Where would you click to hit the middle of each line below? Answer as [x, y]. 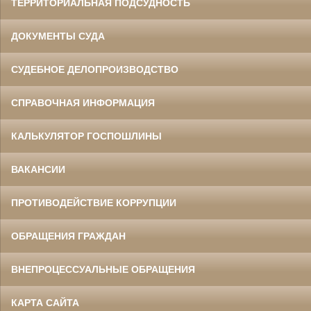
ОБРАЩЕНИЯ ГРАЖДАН [68, 236]
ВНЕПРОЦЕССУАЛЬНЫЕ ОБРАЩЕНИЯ [103, 270]
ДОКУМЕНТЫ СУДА [58, 36]
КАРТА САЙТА [45, 303]
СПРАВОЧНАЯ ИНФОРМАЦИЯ [83, 103]
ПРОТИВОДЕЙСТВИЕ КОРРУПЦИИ [94, 203]
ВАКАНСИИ [38, 170]
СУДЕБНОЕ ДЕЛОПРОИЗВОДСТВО [95, 70]
